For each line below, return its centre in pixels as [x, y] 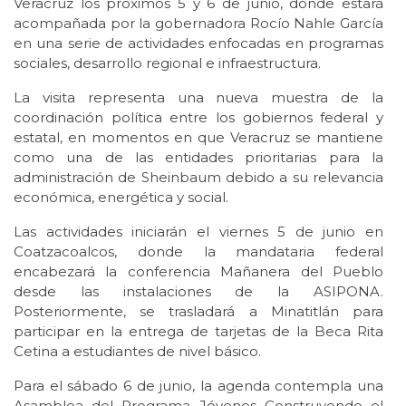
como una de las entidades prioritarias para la [198, 158]
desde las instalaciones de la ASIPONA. [198, 292]
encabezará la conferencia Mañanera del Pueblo [198, 272]
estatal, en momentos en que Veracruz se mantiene [198, 138]
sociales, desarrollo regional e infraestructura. [167, 63]
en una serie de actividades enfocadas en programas [198, 43]
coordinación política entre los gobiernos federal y [198, 118]
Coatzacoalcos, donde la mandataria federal [198, 252]
